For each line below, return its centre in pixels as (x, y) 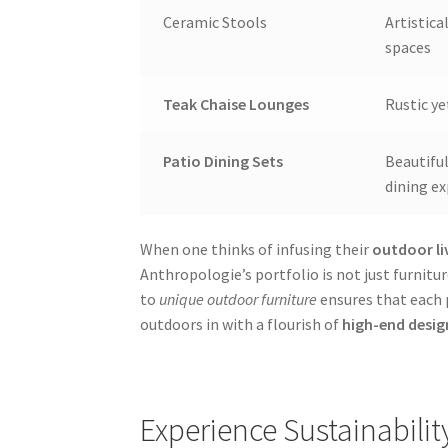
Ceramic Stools (214, 21)
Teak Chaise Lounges (235, 103)
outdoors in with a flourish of (241, 324)
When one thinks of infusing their (256, 249)
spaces (407, 46)
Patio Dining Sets (222, 160)
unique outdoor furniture (238, 299)
